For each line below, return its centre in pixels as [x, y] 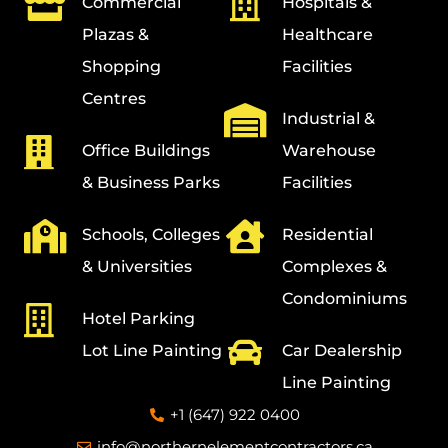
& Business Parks [150, 182]
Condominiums [344, 298]
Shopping [121, 66]
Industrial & [328, 118]
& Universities [136, 266]
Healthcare [327, 34]
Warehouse [328, 150]
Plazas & [115, 34]
